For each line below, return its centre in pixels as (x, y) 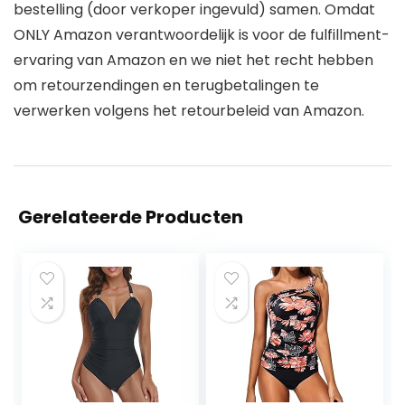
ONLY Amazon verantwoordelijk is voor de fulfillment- (202, 34)
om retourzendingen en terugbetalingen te (166, 85)
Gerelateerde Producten (131, 217)
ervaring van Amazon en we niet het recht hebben (193, 60)
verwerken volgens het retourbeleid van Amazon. (189, 110)
